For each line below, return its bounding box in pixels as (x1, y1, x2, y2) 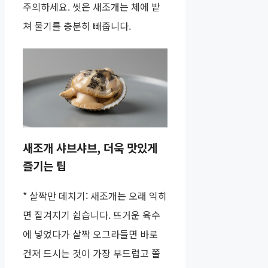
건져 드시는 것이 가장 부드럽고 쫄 (23, 246, 160, 261)
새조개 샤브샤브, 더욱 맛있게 (23, 139, 157, 156)
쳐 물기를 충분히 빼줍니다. (23, 19, 131, 33)
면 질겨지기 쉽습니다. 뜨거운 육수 (23, 208, 160, 223)
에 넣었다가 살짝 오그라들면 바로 (23, 227, 158, 242)
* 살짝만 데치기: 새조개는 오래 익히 (23, 188, 167, 203)
